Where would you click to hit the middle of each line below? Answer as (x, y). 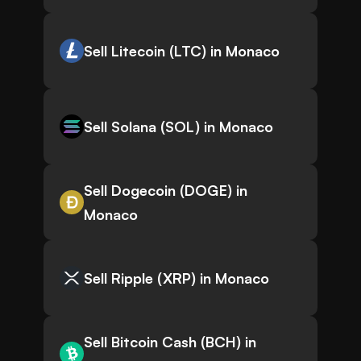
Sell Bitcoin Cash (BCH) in (170, 342)
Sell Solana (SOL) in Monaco (178, 127)
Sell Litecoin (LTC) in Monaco (182, 51)
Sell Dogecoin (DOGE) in (166, 191)
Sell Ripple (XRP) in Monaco (176, 278)
